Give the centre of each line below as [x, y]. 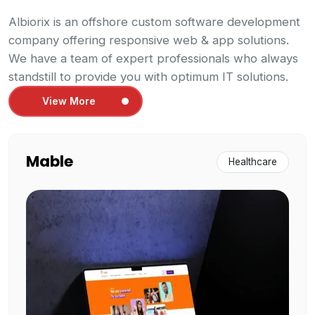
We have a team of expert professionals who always [153, 58]
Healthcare [253, 161]
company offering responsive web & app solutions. [149, 40]
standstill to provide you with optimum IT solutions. [148, 76]
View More [69, 101]
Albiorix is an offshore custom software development [154, 21]
